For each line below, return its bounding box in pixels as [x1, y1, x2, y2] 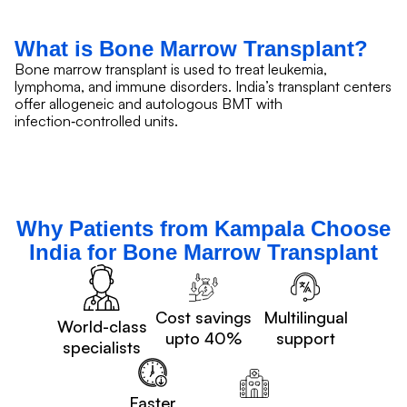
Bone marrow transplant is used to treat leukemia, [15, 59, 327, 78]
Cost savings [155, 307, 252, 328]
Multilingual [263, 307, 348, 328]
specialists [63, 337, 141, 358]
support [275, 328, 335, 349]
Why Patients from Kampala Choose [16, 215, 391, 241]
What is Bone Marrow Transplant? [15, 35, 368, 61]
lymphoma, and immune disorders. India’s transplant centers [15, 76, 392, 95]
